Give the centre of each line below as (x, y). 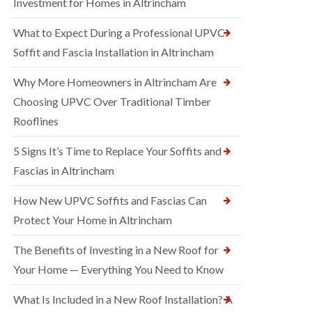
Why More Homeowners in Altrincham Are (115, 82)
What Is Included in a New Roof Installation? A (123, 299)
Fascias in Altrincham (64, 170)
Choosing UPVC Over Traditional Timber (112, 101)
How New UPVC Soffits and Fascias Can (110, 200)
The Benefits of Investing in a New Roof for (116, 250)
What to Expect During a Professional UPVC (119, 32)
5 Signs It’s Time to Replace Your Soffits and (117, 151)
